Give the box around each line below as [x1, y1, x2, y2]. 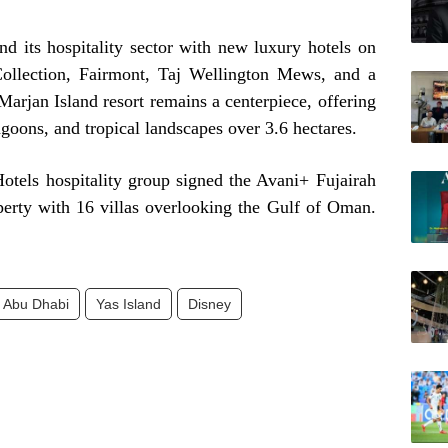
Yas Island [96, 296, 161, 312]
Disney [188, 296, 231, 312]
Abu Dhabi [3, 296, 69, 312]
